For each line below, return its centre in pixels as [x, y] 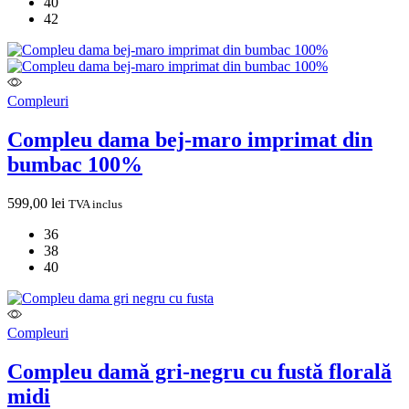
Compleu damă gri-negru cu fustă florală [199, 372]
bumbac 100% [75, 165]
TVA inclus [95, 204]
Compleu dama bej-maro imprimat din [190, 140]
